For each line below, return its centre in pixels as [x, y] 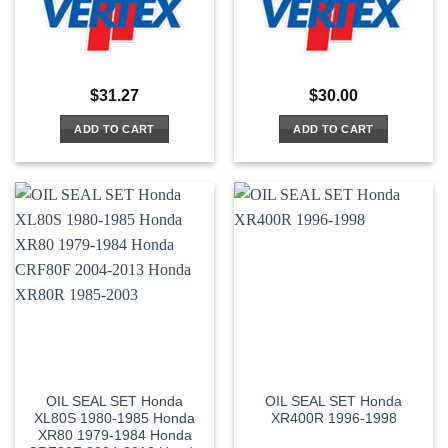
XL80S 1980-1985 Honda [114, 419]
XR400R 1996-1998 [333, 419]
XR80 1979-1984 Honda [114, 436]
